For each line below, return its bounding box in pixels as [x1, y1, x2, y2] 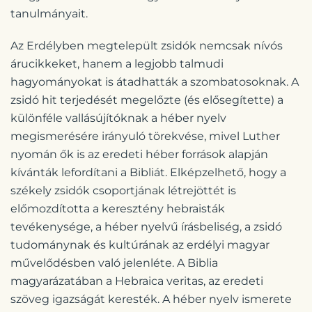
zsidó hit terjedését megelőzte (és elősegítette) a [10, 93, 283, 107]
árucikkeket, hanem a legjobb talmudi [10, 56, 224, 70]
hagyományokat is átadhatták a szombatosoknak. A [10, 75, 299, 88]
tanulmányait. [10, 6, 88, 20]
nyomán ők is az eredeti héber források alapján [10, 147, 268, 161]
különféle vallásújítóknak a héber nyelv [10, 111, 226, 125]
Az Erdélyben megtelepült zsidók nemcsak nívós [10, 38, 283, 52]
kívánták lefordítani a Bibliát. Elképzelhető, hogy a [10, 165, 286, 179]
